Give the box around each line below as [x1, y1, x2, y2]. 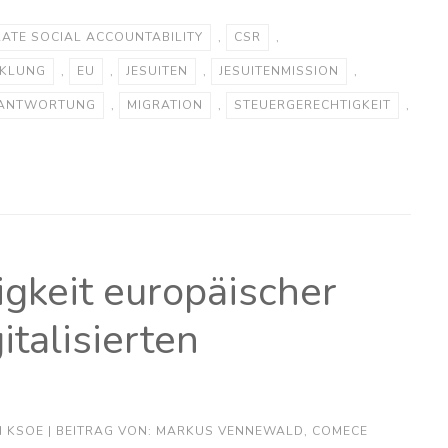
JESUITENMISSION [218, 62, 339, 79]
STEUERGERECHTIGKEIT [233, 96, 391, 113]
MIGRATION [126, 96, 203, 113]
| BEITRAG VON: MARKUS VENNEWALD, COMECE [43, 422, 368, 439]
